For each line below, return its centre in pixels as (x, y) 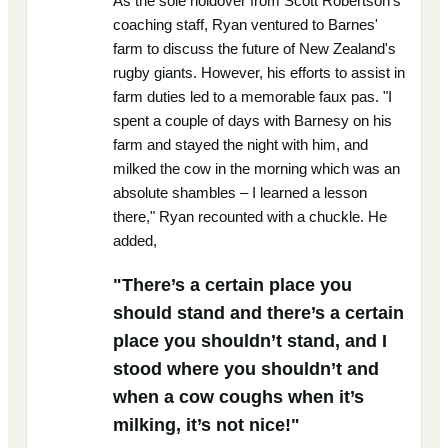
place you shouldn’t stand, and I (250, 340)
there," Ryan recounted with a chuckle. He (250, 216)
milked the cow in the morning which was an (256, 168)
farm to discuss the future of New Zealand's (254, 48)
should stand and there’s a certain (258, 312)
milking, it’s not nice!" (206, 424)
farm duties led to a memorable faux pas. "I (252, 96)
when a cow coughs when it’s (238, 396)
